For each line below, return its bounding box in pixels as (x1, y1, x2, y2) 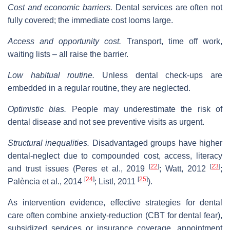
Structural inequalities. (8, 138, 90, 147)
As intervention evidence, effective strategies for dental (8, 198, 222, 207)
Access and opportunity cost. (8, 36, 122, 46)
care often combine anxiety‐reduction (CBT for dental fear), (8, 210, 222, 220)
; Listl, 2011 (94, 177, 138, 186)
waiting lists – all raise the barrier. (8, 49, 128, 59)
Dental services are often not (112, 3, 222, 12)
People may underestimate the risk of (66, 104, 223, 113)
